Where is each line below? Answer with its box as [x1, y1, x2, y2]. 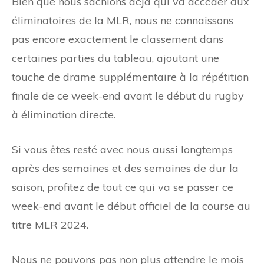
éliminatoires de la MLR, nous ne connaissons [12, 13, 233, 27]
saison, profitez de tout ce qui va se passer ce [12, 180, 233, 194]
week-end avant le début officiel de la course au [12, 199, 250, 213]
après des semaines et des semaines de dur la [12, 161, 239, 175]
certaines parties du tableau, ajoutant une [12, 51, 219, 65]
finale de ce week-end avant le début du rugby [12, 88, 244, 103]
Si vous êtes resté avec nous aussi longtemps [12, 142, 233, 156]
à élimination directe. [12, 107, 115, 121]
